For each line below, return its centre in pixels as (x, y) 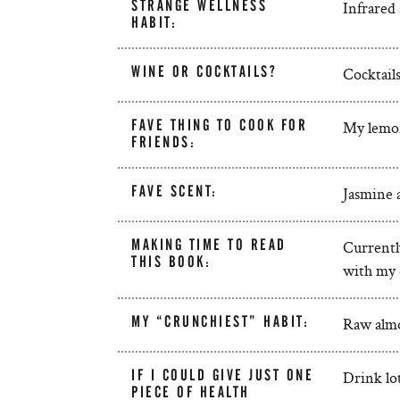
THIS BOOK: (171, 262)
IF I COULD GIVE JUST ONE (223, 375)
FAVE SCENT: (175, 191)
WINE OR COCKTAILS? (204, 71)
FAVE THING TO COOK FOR (220, 125)
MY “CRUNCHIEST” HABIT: (221, 321)
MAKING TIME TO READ (209, 245)
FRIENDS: (164, 142)
